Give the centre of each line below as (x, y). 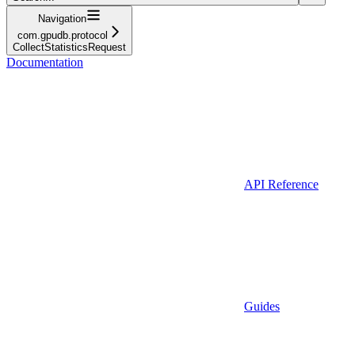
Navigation (62, 18)
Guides (262, 306)
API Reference (281, 184)
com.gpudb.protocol (62, 35)
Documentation (45, 62)
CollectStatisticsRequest (69, 47)
